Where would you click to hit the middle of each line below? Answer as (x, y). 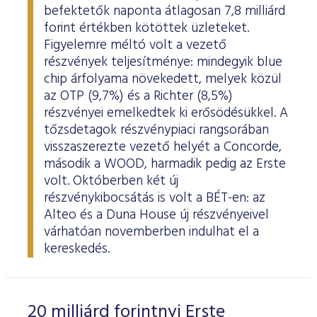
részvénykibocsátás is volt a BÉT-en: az (155, 198)
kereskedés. (77, 249)
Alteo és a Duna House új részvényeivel (156, 215)
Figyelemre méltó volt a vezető (135, 45)
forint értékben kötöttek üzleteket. (146, 28)
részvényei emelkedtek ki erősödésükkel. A (166, 113)
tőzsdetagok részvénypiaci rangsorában (156, 130)
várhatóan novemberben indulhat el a (151, 232)
